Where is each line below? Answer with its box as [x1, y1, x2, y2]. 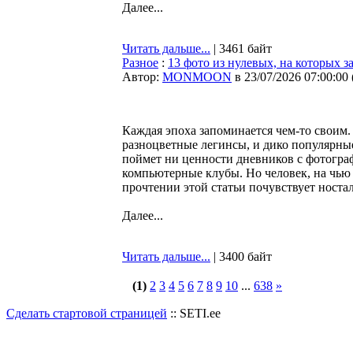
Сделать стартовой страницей [6, 307, 167, 320]
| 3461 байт [210, 42, 272, 55]
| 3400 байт [210, 250, 272, 263]
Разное [122, 56, 158, 69]
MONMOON [162, 70, 232, 84]
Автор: [122, 70, 162, 84]
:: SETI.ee [167, 307, 221, 320]
